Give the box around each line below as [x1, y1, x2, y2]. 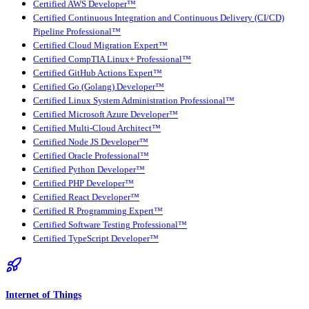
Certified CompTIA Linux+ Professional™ [33, 54, 191, 65]
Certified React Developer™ [33, 192, 139, 203]
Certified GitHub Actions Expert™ [33, 68, 162, 79]
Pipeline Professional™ [33, 27, 121, 37]
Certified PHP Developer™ [33, 179, 134, 189]
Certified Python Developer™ [33, 165, 145, 175]
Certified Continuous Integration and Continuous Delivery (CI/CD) [33, 13, 284, 23]
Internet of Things [6, 289, 81, 301]
